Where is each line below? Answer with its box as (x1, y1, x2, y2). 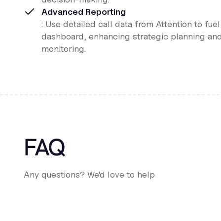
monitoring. (41, 43, 86, 54)
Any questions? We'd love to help (24, 169, 155, 180)
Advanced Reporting (41, 6, 126, 17)
